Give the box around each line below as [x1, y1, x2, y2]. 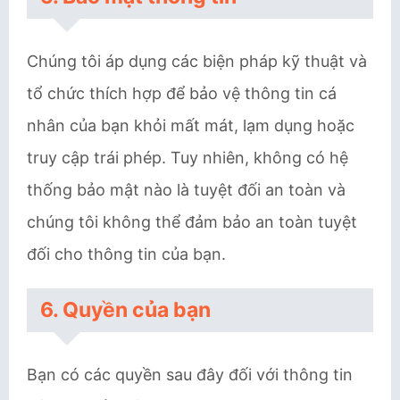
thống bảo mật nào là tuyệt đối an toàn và [27, 180, 346, 199]
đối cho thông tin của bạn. [27, 245, 226, 263]
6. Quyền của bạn [40, 297, 211, 322]
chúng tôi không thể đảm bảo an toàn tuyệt [27, 212, 357, 231]
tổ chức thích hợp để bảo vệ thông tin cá [27, 84, 337, 103]
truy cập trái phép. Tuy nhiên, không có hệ [27, 148, 348, 167]
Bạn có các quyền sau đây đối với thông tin [27, 365, 353, 384]
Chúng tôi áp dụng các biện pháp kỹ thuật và [27, 52, 367, 71]
